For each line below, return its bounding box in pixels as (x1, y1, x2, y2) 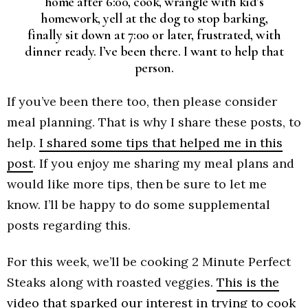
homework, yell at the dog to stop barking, (41, 10, 267, 27)
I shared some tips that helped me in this (39, 135, 283, 151)
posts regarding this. (7, 217, 131, 234)
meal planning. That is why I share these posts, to (7, 114, 301, 131)
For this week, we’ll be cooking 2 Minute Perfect (7, 253, 291, 269)
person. (134, 59, 174, 76)
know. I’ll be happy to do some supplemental (7, 197, 270, 213)
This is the (217, 274, 279, 290)
